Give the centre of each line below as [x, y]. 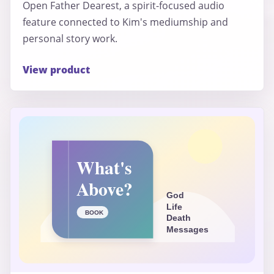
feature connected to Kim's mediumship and [125, 22]
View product [56, 70]
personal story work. [70, 39]
